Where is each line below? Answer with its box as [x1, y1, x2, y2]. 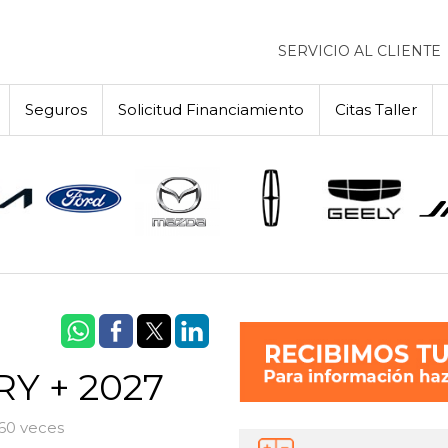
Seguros [25, 100, 87, 119]
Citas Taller [335, 100, 417, 119]
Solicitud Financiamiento [118, 100, 304, 119]
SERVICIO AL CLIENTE [278, 42, 441, 60]
